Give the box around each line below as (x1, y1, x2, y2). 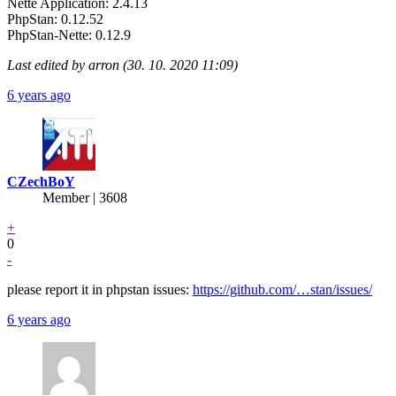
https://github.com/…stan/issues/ (193, 281, 372, 297)
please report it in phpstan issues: (7, 281, 193, 297)
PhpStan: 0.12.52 (7, 11, 103, 27)
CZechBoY (7, 173, 75, 189)
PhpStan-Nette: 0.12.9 (7, 27, 131, 42)
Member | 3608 (42, 189, 127, 205)
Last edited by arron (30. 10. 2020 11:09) (7, 57, 238, 72)
